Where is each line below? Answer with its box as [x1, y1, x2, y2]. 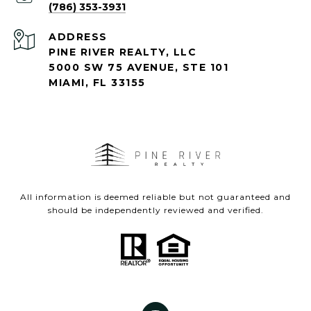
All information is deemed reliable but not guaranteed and [20, 192, 291, 203]
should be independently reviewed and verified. [47, 205, 264, 216]
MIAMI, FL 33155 [49, 76, 146, 90]
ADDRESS [49, 31, 108, 44]
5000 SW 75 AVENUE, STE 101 [49, 61, 228, 74]
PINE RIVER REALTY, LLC [49, 46, 201, 59]
